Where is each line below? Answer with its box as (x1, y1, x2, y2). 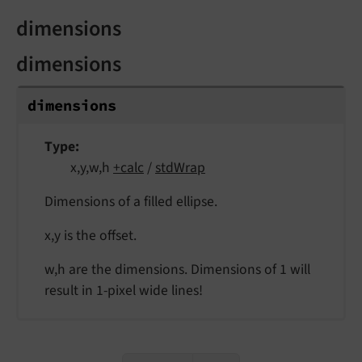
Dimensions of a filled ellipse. (44, 192, 217, 213)
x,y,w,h (70, 158, 113, 179)
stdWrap (155, 158, 205, 179)
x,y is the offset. (44, 225, 137, 246)
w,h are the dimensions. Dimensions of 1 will (44, 259, 310, 280)
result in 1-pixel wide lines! (44, 280, 203, 301)
